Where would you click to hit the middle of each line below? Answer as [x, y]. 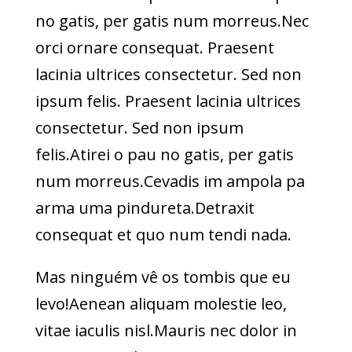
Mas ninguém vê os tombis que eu [163, 277]
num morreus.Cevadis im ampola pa [170, 181]
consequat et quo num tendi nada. [163, 234]
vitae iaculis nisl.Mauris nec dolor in [166, 330]
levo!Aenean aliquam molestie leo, [161, 303]
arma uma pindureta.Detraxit [145, 207]
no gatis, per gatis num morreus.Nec [172, 20]
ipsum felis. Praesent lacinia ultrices [168, 101]
